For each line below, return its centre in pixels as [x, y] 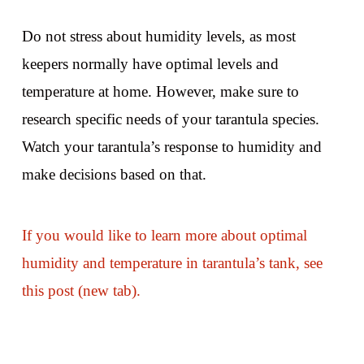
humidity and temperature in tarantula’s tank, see [172, 262]
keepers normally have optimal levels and [150, 63]
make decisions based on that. [114, 174]
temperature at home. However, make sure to [160, 91]
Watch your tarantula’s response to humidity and [171, 146]
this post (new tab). [81, 290]
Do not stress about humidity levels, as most [158, 36]
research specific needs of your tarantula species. [170, 119]
